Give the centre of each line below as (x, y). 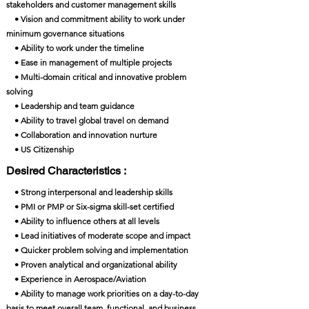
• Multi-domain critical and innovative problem (96, 77)
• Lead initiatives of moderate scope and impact (98, 236)
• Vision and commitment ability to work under (96, 19)
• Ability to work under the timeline (76, 48)
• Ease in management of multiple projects (89, 62)
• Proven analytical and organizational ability (92, 265)
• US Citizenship (40, 149)
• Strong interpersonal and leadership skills (89, 192)
